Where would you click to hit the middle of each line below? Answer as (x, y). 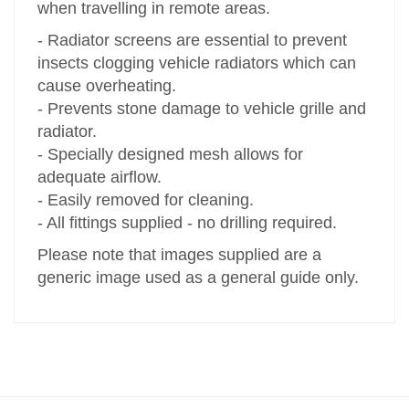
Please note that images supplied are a (180, 255)
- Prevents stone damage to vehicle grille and (202, 109)
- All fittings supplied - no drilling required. (188, 223)
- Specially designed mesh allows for (171, 155)
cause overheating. (107, 86)
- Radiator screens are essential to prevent (193, 41)
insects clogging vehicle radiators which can (197, 63)
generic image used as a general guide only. (199, 278)
